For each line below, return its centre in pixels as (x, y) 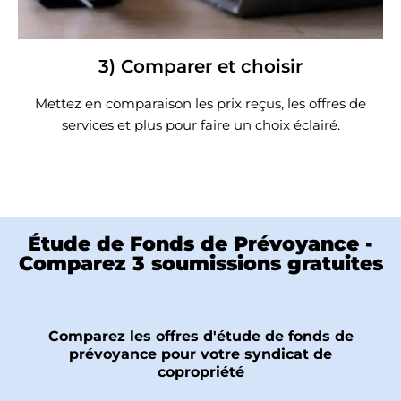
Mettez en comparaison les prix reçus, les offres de (200, 103)
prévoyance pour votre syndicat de (200, 354)
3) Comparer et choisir (200, 66)
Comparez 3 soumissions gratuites (200, 263)
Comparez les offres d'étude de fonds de (200, 336)
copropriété (200, 371)
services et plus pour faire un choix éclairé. (200, 124)
